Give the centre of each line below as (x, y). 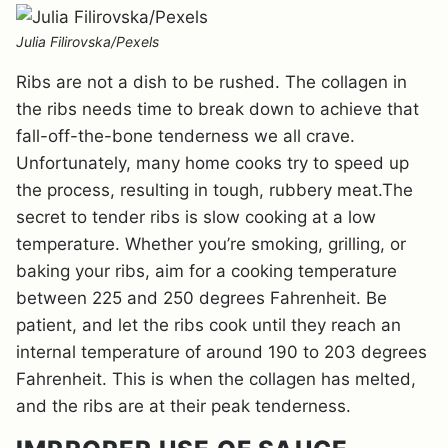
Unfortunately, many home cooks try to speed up (212, 163)
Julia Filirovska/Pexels (87, 41)
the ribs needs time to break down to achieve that (217, 109)
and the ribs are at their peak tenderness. (183, 406)
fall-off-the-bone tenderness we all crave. (185, 136)
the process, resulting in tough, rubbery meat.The (214, 190)
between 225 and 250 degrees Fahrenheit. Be (201, 298)
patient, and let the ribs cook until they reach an (208, 325)
